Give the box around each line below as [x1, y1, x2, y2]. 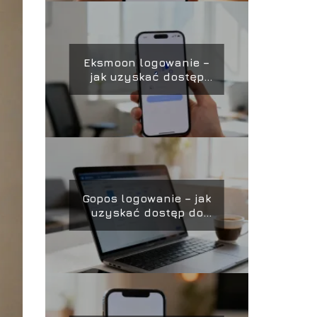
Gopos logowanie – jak [82, 192, 212, 204]
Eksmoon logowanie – [83, 56, 210, 69]
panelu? [122, 220, 171, 233]
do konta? [117, 84, 176, 97]
